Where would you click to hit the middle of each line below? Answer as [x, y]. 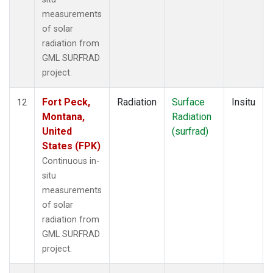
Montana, [63, 116]
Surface [188, 102]
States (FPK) [71, 146]
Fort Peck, [66, 102]
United [57, 131]
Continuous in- [71, 161]
